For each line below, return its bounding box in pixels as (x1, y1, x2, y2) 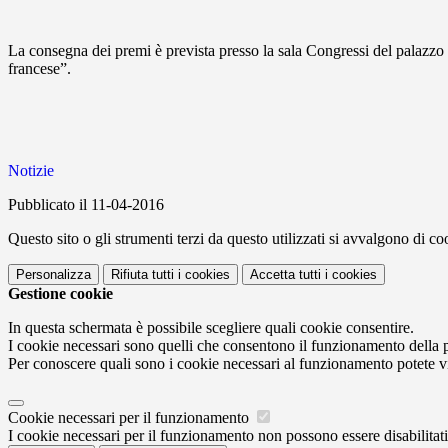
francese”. (8, 60, 71, 78)
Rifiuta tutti (111, 267, 174, 283)
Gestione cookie (8, 285, 113, 303)
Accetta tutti (250, 267, 321, 283)
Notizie (8, 162, 54, 180)
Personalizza (16, 267, 91, 283)
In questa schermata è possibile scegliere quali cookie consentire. (8, 319, 414, 337)
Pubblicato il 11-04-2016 (8, 196, 164, 214)
